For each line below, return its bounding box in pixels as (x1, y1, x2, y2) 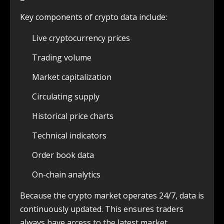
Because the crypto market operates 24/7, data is (20, 189, 204, 201)
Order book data (32, 149, 94, 160)
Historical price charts (32, 110, 113, 121)
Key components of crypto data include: (20, 11, 167, 22)
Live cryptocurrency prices (32, 32, 130, 43)
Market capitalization (32, 71, 111, 82)
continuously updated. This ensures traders (20, 203, 183, 214)
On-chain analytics (32, 168, 100, 180)
